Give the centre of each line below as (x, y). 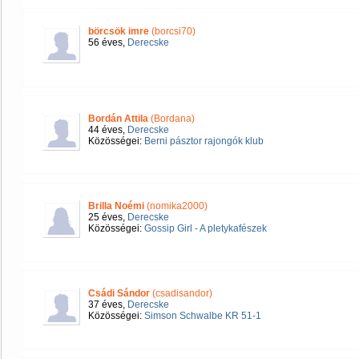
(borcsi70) (172, 31)
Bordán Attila (118, 119)
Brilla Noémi (116, 206)
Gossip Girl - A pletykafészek (206, 228)
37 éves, (108, 305)
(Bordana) (171, 119)
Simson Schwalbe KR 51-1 (203, 316)
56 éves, (108, 42)
